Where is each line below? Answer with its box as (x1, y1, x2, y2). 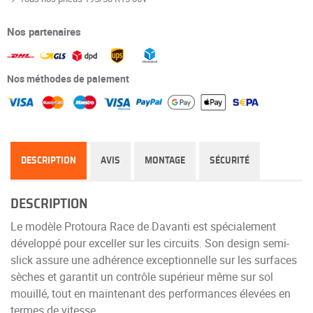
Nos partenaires (7, 24, 81, 39)
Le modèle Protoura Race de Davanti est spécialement (10, 218, 276, 234)
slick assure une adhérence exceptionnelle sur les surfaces (10, 252, 297, 268)
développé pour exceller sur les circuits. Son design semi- (10, 235, 289, 251)
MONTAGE (145, 155, 185, 166)
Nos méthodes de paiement (7, 71, 129, 85)
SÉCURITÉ (210, 155, 249, 166)
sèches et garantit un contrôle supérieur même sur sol (10, 268, 273, 284)
